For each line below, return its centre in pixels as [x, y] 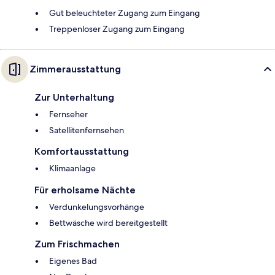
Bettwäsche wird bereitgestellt [108, 223]
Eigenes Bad [73, 261]
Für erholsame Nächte [85, 190]
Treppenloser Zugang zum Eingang [117, 29]
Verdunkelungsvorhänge [97, 207]
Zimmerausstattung [75, 69]
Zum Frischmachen [77, 244]
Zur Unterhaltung [74, 98]
